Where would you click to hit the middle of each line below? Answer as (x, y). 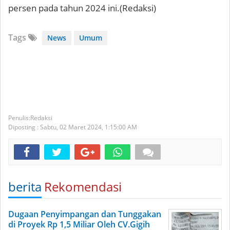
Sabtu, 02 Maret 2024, (72, 127)
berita (25, 187)
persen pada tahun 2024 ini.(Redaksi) (83, 8)
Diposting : (24, 127)
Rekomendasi (83, 187)
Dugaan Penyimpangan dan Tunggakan (85, 214)
